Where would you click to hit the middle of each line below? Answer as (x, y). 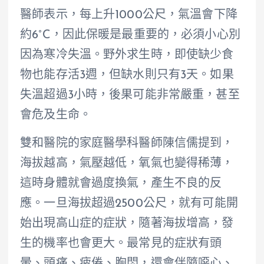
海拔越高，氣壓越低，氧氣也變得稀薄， (127, 164)
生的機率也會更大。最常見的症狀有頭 (121, 244)
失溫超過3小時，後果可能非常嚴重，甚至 (130, 96)
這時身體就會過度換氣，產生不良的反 (121, 184)
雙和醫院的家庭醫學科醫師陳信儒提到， (127, 144)
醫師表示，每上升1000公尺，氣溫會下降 (129, 16)
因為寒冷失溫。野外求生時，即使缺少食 (127, 56)
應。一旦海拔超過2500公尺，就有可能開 (129, 204)
